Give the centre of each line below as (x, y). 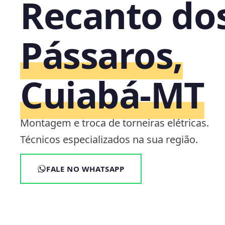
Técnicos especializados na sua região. (109, 139)
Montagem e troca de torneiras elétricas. (115, 123)
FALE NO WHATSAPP (85, 168)
